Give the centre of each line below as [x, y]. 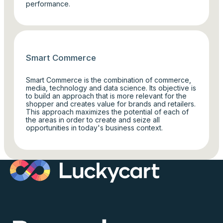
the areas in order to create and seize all [93, 120]
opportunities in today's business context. [95, 128]
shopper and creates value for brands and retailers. [111, 104]
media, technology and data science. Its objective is [111, 88]
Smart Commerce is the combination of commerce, [109, 80]
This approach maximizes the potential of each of [108, 112]
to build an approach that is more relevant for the [107, 96]
